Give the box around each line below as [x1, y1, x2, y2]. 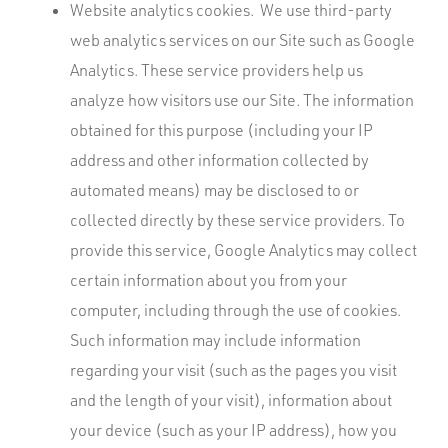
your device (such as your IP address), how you [70, 420, 397, 440]
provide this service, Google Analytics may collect [70, 240, 417, 260]
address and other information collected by [70, 150, 369, 170]
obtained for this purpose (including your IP [70, 120, 373, 140]
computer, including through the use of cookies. [70, 300, 401, 320]
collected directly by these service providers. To [70, 210, 405, 230]
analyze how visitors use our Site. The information [70, 90, 414, 110]
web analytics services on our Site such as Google [70, 30, 415, 50]
